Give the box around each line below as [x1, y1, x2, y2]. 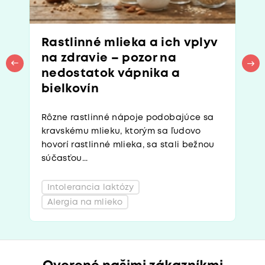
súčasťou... [41, 155, 88, 162]
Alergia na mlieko [47, 198, 123, 206]
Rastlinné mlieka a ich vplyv [41, 37, 218, 49]
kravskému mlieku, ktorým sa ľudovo [41, 128, 201, 135]
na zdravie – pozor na [41, 53, 177, 64]
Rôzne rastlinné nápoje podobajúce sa [41, 114, 214, 121]
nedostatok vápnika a [41, 68, 180, 79]
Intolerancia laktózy [47, 183, 134, 191]
